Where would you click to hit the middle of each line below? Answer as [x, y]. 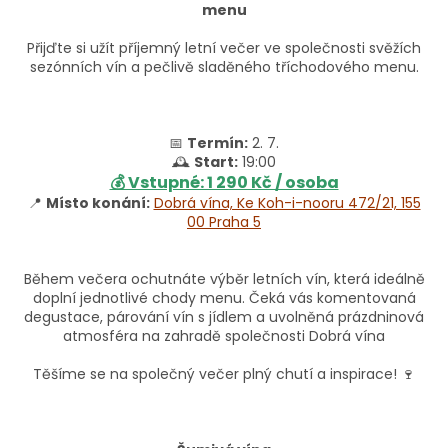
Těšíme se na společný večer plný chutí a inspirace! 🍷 [224, 373]
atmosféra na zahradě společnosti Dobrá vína [224, 335]
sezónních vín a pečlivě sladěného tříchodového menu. [224, 66]
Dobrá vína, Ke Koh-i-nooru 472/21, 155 [287, 202]
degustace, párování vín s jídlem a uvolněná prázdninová [224, 316]
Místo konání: [97, 202]
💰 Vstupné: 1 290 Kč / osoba [224, 182]
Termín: [217, 142]
